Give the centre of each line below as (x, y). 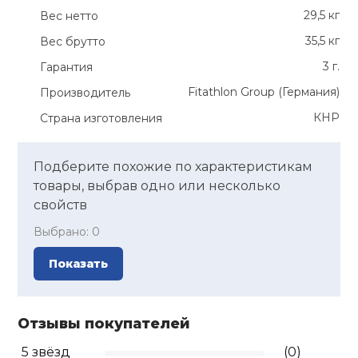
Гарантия (67, 68)
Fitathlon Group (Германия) (264, 92)
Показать (79, 264)
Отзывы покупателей (104, 324)
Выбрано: (63, 232)
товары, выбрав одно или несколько (157, 186)
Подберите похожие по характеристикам (173, 167)
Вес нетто (70, 16)
